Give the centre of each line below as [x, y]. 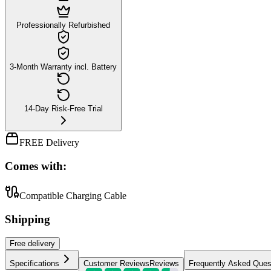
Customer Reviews [116, 264]
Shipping [28, 219]
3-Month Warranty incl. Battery [63, 67]
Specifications [34, 264]
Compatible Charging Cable [73, 195]
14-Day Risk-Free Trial [63, 109]
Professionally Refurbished [63, 25]
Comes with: [36, 166]
